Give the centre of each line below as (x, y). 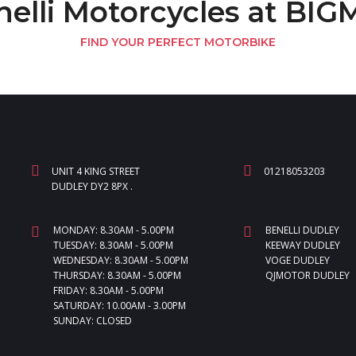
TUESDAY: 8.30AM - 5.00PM (113, 245)
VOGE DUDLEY (297, 260)
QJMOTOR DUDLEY (307, 275)
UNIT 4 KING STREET (95, 171)
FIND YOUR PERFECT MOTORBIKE (178, 42)
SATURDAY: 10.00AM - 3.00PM (119, 305)
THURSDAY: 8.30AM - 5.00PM (117, 275)
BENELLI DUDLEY (302, 230)
